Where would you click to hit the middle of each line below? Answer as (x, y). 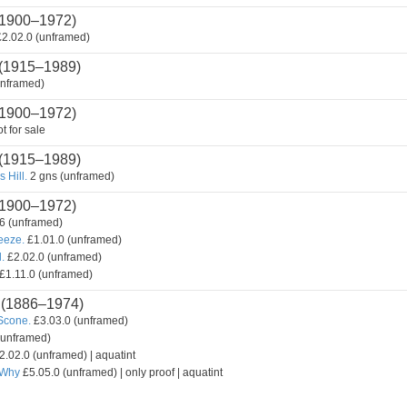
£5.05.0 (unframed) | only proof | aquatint (121, 372)
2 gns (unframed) (71, 176)
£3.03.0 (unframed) (79, 321)
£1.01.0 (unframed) (73, 240)
